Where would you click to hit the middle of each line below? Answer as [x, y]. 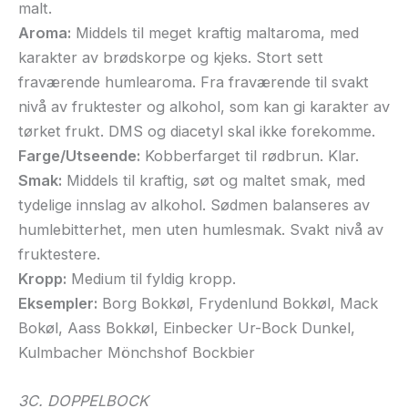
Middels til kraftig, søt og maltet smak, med [214, 180]
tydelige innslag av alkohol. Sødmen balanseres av [194, 204]
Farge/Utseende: [79, 155]
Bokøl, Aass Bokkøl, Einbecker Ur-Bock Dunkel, [187, 327]
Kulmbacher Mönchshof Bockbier [137, 352]
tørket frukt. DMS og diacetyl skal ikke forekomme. [197, 131]
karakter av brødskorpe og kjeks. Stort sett [171, 57]
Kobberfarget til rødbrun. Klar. [250, 155]
